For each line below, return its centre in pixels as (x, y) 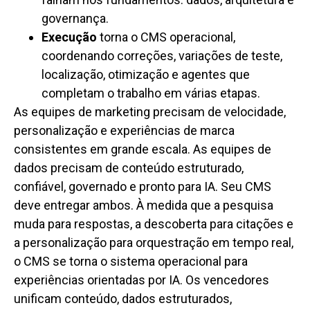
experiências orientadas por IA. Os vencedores (142, 280)
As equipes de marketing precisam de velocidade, (150, 112)
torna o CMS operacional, (166, 37)
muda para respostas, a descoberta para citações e (154, 224)
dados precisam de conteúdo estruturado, (129, 168)
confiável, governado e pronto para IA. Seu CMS (143, 187)
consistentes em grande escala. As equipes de (143, 149)
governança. (75, 19)
